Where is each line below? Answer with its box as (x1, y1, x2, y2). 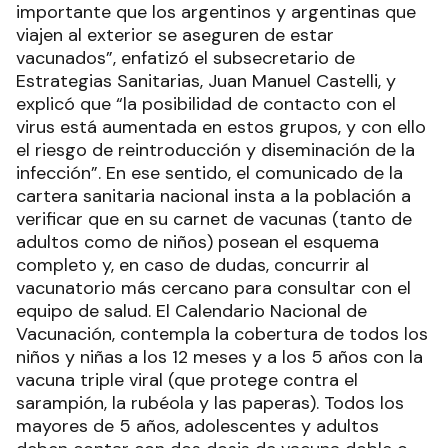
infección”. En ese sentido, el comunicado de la (16, 161, 403, 186)
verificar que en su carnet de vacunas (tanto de (16, 207, 412, 232)
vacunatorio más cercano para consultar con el (16, 276, 411, 301)
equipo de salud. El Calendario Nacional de (16, 299, 367, 324)
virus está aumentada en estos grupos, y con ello (16, 115, 426, 140)
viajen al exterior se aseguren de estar (16, 23, 334, 48)
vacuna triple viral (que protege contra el (16, 368, 358, 393)
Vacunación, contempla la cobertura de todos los (16, 322, 428, 347)
